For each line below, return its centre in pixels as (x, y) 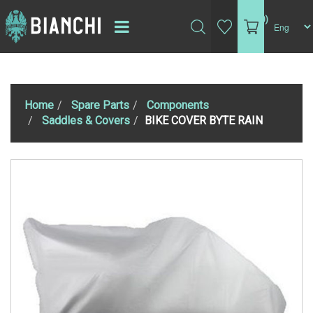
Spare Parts (100, 105)
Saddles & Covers (86, 121)
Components (178, 105)
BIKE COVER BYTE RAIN (204, 121)
